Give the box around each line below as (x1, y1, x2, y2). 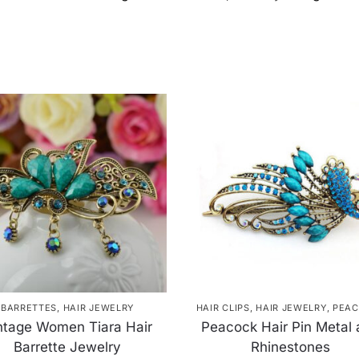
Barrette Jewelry (13, 339, 121, 356)
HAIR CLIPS (196, 302, 250, 314)
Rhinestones (251, 339, 331, 356)
